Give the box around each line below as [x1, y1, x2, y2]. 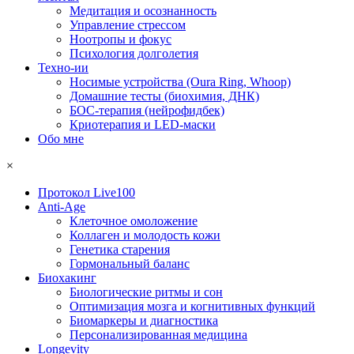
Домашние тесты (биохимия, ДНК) [70, 89, 259, 104]
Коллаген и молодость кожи [70, 228, 220, 243]
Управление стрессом [70, 18, 186, 32]
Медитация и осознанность [70, 4, 217, 18]
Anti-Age [38, 200, 85, 214]
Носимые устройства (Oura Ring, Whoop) [70, 75, 291, 89]
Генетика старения [70, 243, 170, 257]
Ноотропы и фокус [70, 32, 171, 47]
